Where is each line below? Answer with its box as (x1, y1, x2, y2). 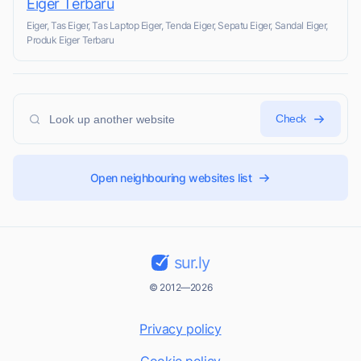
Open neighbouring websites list (89, 171, 252, 185)
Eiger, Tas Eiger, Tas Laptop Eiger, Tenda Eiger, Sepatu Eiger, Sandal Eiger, (27, 19, 329, 32)
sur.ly (173, 253, 210, 273)
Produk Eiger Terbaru (27, 34, 114, 47)
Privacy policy (139, 321, 222, 338)
